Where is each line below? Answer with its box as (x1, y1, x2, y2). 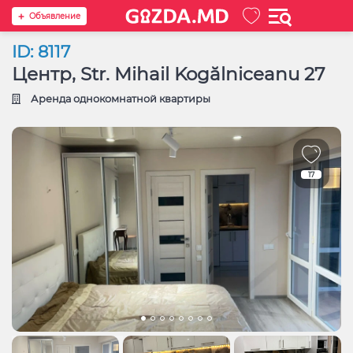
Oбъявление (29, 11, 80, 22)
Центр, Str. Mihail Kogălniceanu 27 (12, 63, 325, 85)
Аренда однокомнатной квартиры (28, 93, 211, 105)
